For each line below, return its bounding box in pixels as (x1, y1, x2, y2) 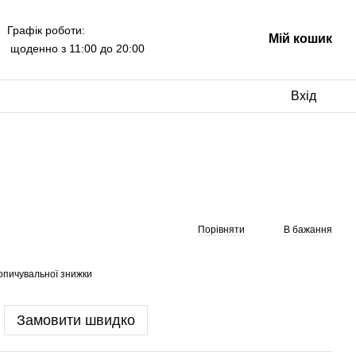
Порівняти (198, 223, 245, 235)
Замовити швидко (17, 312, 135, 328)
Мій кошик (268, 32, 332, 45)
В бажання (284, 223, 332, 235)
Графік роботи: (6, 24, 85, 37)
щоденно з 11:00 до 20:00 (6, 42, 145, 55)
